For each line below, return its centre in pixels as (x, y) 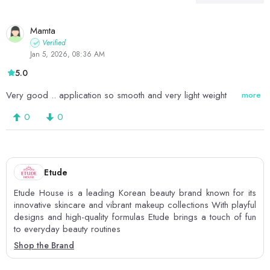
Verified (54, 42)
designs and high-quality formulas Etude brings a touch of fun (135, 217)
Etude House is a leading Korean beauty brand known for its (135, 193)
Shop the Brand (44, 246)
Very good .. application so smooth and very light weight (116, 95)
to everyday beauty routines (67, 229)
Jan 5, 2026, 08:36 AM (67, 54)
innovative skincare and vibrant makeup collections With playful (135, 205)
